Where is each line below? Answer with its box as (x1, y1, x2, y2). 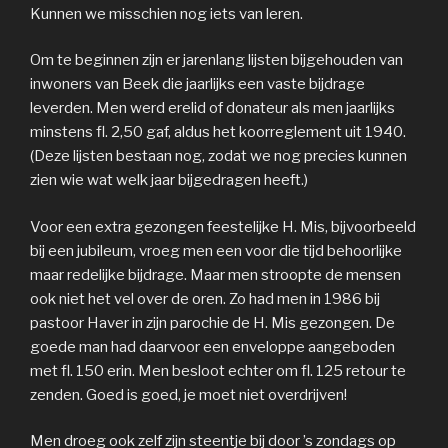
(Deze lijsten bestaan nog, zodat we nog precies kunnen (30, 147, 407, 166)
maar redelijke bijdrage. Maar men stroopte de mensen (30, 265, 401, 284)
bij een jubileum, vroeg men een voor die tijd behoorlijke (30, 241, 402, 260)
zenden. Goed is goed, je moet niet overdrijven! (30, 385, 347, 404)
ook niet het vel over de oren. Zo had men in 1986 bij (30, 289, 380, 308)
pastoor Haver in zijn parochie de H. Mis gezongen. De (30, 313, 395, 332)
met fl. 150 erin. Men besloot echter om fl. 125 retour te (30, 361, 406, 380)
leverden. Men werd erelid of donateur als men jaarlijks (30, 99, 395, 118)
